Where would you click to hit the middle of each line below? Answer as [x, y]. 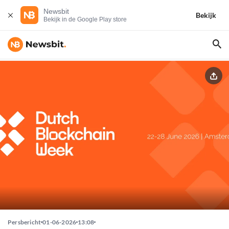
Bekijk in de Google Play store [85, 19]
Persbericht [25, 222]
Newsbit [56, 11]
